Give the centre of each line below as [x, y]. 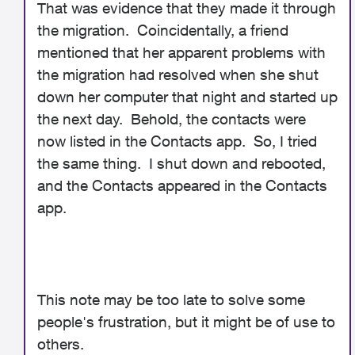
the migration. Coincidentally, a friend [163, 30]
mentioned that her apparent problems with [181, 52]
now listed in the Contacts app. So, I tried [177, 141]
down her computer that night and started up [187, 97]
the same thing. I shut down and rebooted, [181, 163]
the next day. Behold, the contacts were [172, 119]
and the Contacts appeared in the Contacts [182, 185]
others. [61, 344]
